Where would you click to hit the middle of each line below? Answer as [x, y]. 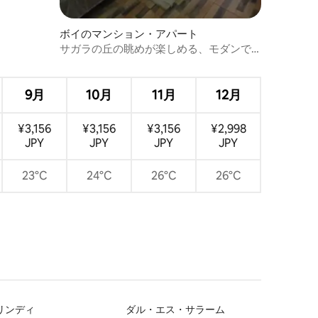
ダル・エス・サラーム [176, 309]
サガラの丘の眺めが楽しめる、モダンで [155, 48]
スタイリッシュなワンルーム [129, 62]
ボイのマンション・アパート [129, 33]
